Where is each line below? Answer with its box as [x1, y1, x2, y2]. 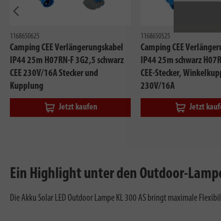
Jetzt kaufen [58, 102, 97, 112]
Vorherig [15, 18, 41, 29]
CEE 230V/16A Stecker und [10, 68, 98, 78]
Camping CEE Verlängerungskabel [10, 42, 123, 53]
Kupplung [10, 81, 43, 91]
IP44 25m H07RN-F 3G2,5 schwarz [10, 55, 124, 66]
